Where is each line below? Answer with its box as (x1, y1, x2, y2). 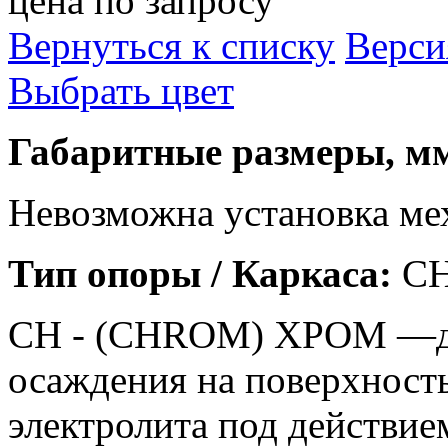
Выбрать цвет (8, 68, 234, 112)
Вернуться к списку (8, 23, 335, 67)
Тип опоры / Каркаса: (8, 251, 392, 295)
